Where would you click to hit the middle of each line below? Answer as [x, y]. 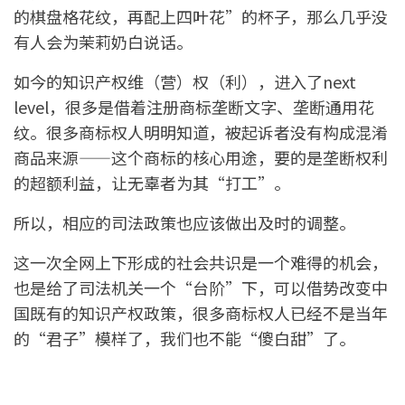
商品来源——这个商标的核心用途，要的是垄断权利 [201, 158]
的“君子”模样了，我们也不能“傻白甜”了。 [184, 339]
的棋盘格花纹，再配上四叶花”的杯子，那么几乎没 [201, 17]
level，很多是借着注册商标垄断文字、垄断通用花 [194, 107]
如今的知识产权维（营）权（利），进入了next [185, 82]
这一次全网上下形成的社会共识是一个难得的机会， [201, 263]
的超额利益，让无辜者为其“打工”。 [152, 183]
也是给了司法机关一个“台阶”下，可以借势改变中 [201, 288]
